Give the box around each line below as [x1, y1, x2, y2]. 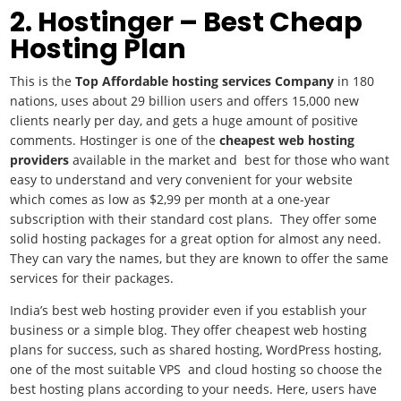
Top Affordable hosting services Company [75, 73, 335, 90]
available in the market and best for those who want [69, 151, 390, 168]
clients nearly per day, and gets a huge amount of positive [10, 112, 359, 129]
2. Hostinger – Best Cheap [10, 4, 363, 41]
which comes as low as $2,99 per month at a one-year [10, 191, 331, 208]
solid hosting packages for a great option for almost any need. [10, 230, 382, 247]
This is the [10, 73, 76, 90]
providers [10, 151, 70, 168]
